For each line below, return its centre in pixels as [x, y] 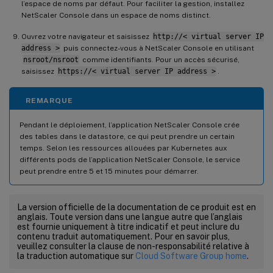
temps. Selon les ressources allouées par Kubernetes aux [123, 148]
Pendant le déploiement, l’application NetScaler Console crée [129, 125]
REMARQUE [49, 101]
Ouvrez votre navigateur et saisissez [86, 37]
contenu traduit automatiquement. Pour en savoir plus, [123, 237]
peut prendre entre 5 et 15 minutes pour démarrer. [109, 172]
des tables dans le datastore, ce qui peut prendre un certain [127, 137]
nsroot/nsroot [51, 60]
